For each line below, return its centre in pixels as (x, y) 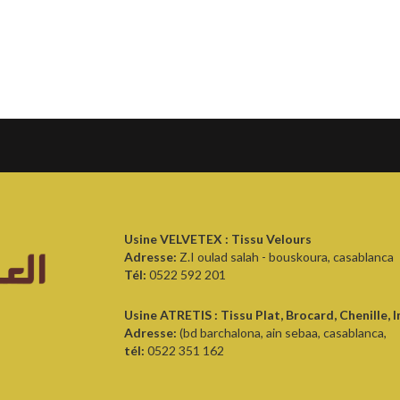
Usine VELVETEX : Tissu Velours (218, 239)
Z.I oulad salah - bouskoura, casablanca (287, 257)
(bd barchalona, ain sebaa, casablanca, (282, 333)
